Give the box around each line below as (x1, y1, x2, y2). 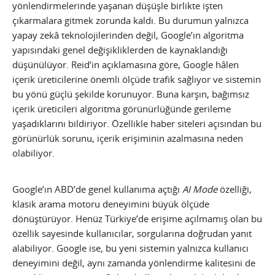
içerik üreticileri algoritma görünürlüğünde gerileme (12, 103, 231, 115)
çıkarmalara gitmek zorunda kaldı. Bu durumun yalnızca (12, 14, 249, 27)
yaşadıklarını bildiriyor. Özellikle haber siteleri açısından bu (12, 117, 261, 130)
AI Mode (182, 183, 217, 196)
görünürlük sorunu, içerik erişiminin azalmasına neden (12, 132, 243, 145)
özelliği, (217, 183, 252, 196)
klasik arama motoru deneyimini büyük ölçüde (12, 198, 209, 211)
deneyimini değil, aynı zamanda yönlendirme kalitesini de (12, 257, 255, 269)
